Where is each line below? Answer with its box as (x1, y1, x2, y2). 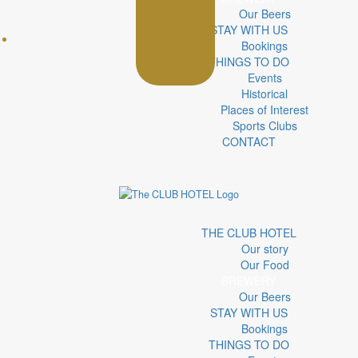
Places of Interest (221, 101, 309, 117)
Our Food (240, 256, 289, 272)
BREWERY (221, 272, 276, 288)
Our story (241, 240, 288, 257)
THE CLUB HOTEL (201, 224, 296, 241)
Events (247, 69, 282, 86)
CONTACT (221, 133, 276, 149)
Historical (241, 85, 288, 101)
